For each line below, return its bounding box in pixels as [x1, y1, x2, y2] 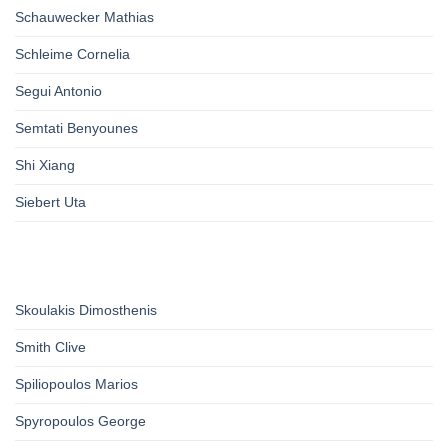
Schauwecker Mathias [15, 9, 154, 26]
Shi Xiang [15, 157, 75, 174]
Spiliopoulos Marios [15, 376, 138, 393]
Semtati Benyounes [15, 120, 138, 137]
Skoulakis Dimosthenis [15, 302, 157, 319]
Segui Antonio [15, 83, 102, 100]
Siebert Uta [15, 194, 86, 211]
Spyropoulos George [15, 413, 146, 430]
